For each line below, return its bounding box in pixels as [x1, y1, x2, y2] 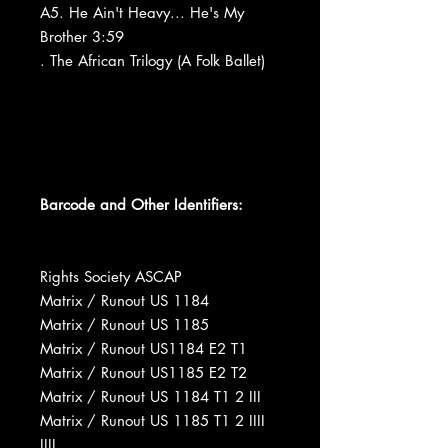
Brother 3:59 [40, 26, 124, 46]
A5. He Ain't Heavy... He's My [40, 2, 244, 22]
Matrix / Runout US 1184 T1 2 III [40, 386, 261, 406]
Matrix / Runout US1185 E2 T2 [40, 362, 247, 382]
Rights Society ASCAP [40, 266, 182, 286]
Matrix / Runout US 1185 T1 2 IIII [40, 410, 265, 430]
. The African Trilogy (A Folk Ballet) [40, 50, 265, 70]
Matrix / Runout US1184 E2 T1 [40, 338, 247, 358]
